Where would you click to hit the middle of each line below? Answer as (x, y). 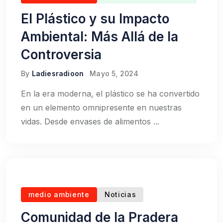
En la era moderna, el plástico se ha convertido (110, 94)
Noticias (120, 194)
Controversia (61, 55)
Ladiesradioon (58, 73)
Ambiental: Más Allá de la (100, 37)
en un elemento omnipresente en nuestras (101, 108)
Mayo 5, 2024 (114, 73)
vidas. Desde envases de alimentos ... (90, 121)
